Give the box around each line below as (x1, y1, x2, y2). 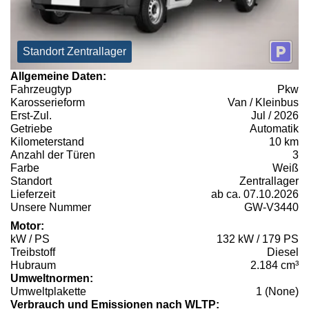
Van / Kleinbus (228, 97, 299, 109)
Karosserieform (10, 97, 85, 109)
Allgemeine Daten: (10, 70, 106, 83)
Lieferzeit (10, 188, 55, 201)
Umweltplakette (10, 286, 86, 298)
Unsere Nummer (10, 201, 91, 214)
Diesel (267, 246, 299, 259)
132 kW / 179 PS (217, 233, 299, 246)
